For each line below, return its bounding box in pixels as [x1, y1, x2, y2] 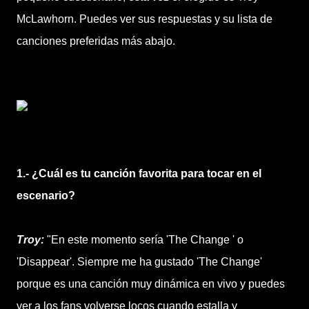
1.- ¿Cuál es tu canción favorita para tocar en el [17, 168, 261, 179]
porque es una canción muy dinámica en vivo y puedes [17, 278, 285, 290]
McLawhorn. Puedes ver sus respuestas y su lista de [17, 13, 272, 25]
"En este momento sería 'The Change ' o [47, 234, 243, 246]
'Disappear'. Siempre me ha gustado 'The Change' [17, 256, 262, 268]
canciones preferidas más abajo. [17, 35, 175, 47]
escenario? [17, 190, 75, 201]
